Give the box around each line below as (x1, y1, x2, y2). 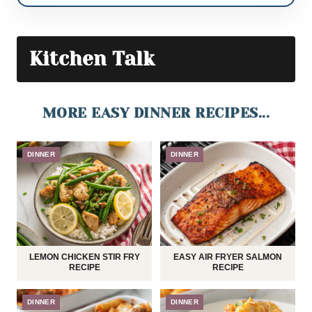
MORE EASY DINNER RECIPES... (42, 104, 270, 121)
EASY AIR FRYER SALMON (173, 251, 282, 262)
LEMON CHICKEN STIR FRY (29, 251, 140, 262)
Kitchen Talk (29, 47, 155, 70)
